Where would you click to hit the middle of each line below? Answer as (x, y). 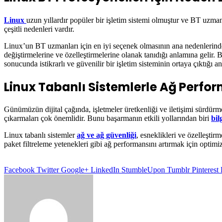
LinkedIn (105, 170)
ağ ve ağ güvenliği (107, 135)
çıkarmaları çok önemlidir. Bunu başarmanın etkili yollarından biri (108, 118)
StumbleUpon (143, 170)
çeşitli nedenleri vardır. (39, 29)
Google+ (75, 170)
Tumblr (178, 170)
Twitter (48, 170)
